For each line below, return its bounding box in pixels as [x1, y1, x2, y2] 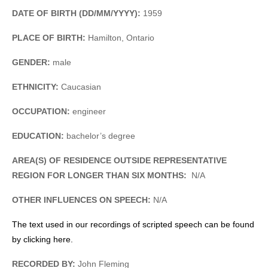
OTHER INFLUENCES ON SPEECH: [12, 194, 153, 205]
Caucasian [61, 81, 101, 92]
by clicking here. [12, 234, 73, 244]
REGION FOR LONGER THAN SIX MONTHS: [12, 170, 191, 180]
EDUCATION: [12, 130, 66, 141]
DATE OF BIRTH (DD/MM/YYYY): [12, 8, 143, 18]
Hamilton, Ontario [86, 32, 154, 42]
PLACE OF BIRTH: [12, 32, 86, 42]
